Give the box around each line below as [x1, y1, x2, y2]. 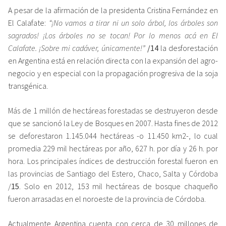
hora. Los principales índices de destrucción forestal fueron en [8, 155, 218, 166]
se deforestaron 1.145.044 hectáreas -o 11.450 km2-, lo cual [8, 130, 218, 141]
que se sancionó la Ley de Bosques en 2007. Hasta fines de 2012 [8, 118, 218, 128]
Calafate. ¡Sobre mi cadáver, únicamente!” [8, 42, 147, 53]
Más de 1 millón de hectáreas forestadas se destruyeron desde [8, 105, 218, 116]
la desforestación [160, 42, 218, 53]
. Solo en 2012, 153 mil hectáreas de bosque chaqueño [19, 181, 218, 191]
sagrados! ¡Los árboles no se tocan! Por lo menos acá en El [8, 30, 218, 40]
